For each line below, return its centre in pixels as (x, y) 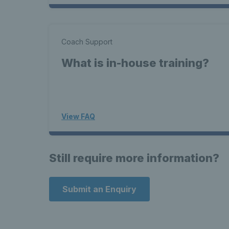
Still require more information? (134, 158)
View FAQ (78, 116)
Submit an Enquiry (99, 189)
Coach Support (87, 42)
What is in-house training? (135, 63)
